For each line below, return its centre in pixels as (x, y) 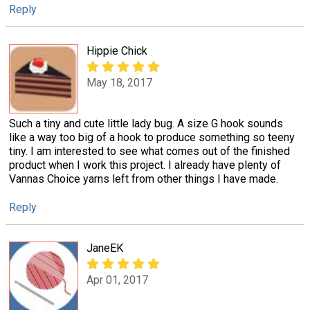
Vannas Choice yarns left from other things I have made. (144, 179)
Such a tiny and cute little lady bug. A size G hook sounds (146, 123)
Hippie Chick (117, 51)
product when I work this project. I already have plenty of (145, 165)
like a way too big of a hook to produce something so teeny (152, 137)
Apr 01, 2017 (117, 280)
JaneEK (105, 248)
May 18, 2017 (119, 82)
